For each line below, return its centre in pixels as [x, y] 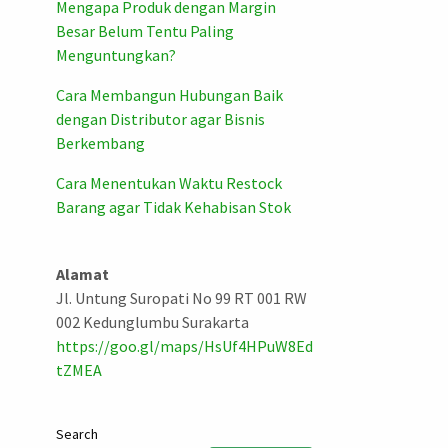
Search [76, 434]
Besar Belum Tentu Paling [144, 31]
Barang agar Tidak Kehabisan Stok [173, 207]
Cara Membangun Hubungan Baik [169, 95]
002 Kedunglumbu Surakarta [152, 322]
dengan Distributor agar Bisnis [160, 119]
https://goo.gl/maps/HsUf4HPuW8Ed [184, 346]
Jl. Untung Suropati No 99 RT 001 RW [181, 298]
